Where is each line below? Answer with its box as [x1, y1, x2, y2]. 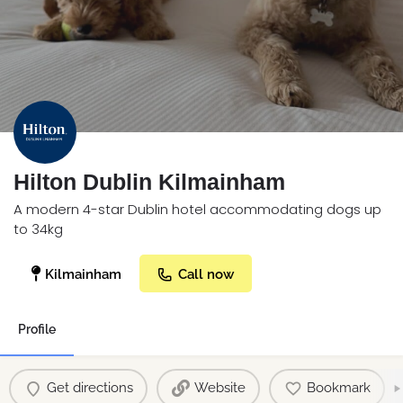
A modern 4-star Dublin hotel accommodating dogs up [13, 199, 381, 219]
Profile [18, 321, 56, 336]
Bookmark [306, 380, 371, 397]
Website [193, 380, 246, 397]
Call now [178, 265, 234, 282]
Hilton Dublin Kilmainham [13, 168, 285, 194]
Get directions [46, 380, 133, 397]
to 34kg [13, 219, 63, 238]
